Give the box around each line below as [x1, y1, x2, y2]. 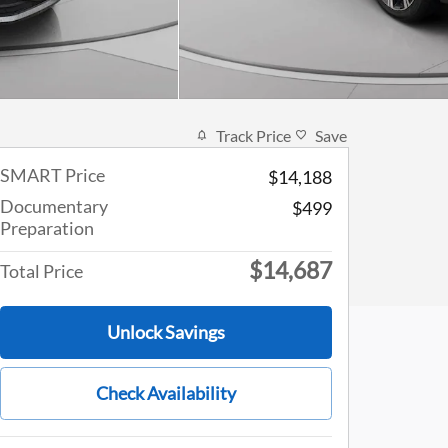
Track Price [216, 125, 291, 145]
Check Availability [96, 381, 236, 404]
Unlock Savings [107, 320, 225, 343]
